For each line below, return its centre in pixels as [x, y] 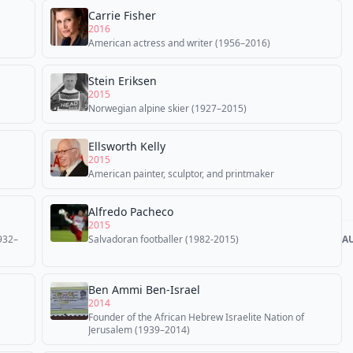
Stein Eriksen [123, 81]
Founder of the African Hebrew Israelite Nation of [196, 317]
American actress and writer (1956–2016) [179, 43]
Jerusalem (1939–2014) [139, 330]
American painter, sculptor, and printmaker [181, 174]
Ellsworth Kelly [127, 146]
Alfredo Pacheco [131, 212]
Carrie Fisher [122, 15]
